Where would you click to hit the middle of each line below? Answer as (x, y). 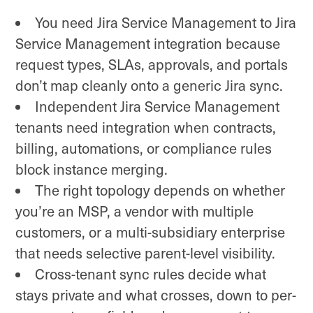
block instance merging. (92, 169)
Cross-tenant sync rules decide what (151, 274)
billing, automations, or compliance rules (144, 148)
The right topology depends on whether (160, 190)
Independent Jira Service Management (158, 106)
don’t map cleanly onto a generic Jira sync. (149, 85)
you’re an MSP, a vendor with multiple (134, 211)
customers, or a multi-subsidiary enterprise (150, 232)
